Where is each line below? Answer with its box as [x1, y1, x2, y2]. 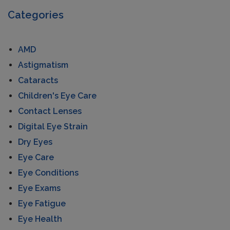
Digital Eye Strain [18, 121, 88, 131]
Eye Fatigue [18, 198, 66, 208]
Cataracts [18, 75, 58, 85]
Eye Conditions [18, 167, 79, 178]
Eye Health [18, 214, 62, 224]
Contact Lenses [18, 106, 82, 116]
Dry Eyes [18, 137, 52, 147]
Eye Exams [18, 183, 61, 193]
